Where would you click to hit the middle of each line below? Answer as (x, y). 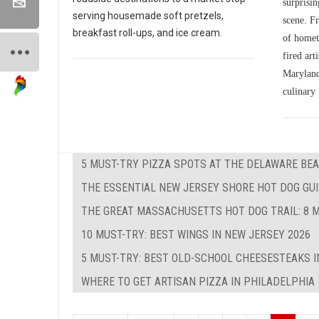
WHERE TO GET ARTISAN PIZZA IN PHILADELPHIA (198, 282)
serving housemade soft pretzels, (148, 16)
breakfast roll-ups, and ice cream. (147, 33)
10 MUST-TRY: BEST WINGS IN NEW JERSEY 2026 (196, 235)
